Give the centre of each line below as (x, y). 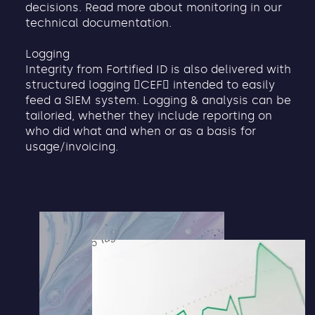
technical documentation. (99, 23)
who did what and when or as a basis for (141, 131)
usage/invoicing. (72, 147)
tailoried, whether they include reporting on (149, 116)
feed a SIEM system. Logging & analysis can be (159, 101)
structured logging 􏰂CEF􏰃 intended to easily (150, 85)
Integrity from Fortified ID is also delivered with (159, 70)
